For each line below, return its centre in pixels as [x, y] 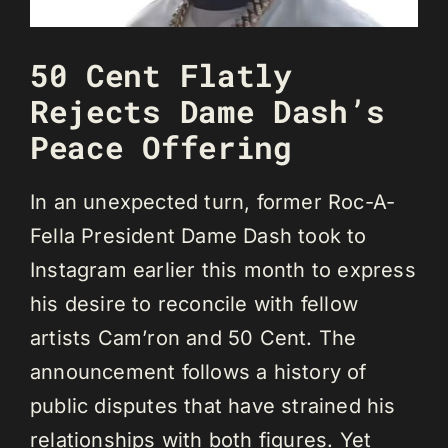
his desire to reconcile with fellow [194, 304]
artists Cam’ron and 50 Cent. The [193, 338]
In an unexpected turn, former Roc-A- [213, 202]
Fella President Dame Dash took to [198, 236]
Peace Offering [161, 146]
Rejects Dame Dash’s [208, 110]
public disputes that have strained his [213, 406]
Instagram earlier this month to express [223, 270]
